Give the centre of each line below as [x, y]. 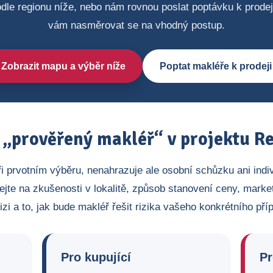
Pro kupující [96, 257]
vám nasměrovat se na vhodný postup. [136, 25]
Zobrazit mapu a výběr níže [63, 66]
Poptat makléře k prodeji [216, 66]
